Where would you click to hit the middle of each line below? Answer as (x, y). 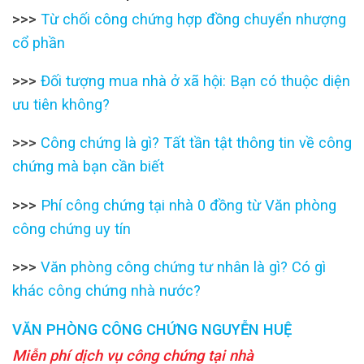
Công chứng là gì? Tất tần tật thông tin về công (196, 143)
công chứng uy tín (71, 228)
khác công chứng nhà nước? (106, 291)
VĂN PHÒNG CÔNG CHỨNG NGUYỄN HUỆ (152, 329)
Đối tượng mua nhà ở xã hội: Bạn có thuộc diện (193, 81)
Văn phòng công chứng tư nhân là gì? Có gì (181, 267)
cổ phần (39, 42)
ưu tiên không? (61, 105)
